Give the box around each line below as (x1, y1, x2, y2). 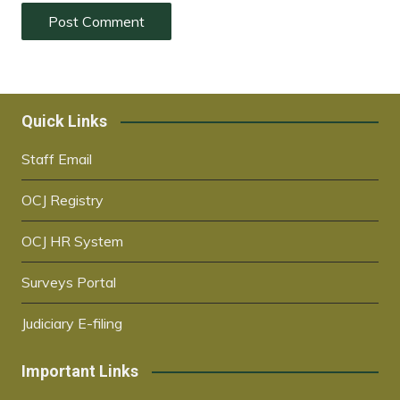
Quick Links (21, 112, 107, 131)
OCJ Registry (21, 191, 104, 210)
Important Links (21, 362, 138, 381)
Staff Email (21, 150, 92, 169)
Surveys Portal (21, 273, 116, 292)
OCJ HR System (21, 232, 123, 251)
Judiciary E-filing (21, 314, 122, 333)
